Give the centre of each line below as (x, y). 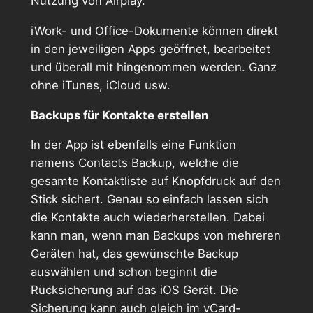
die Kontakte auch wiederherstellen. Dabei (147, 218)
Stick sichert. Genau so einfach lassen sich (149, 199)
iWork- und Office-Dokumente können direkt (154, 30)
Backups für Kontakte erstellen (119, 115)
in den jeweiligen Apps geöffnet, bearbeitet (150, 49)
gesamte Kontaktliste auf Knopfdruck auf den (155, 181)
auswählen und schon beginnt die (124, 272)
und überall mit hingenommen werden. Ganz (153, 67)
